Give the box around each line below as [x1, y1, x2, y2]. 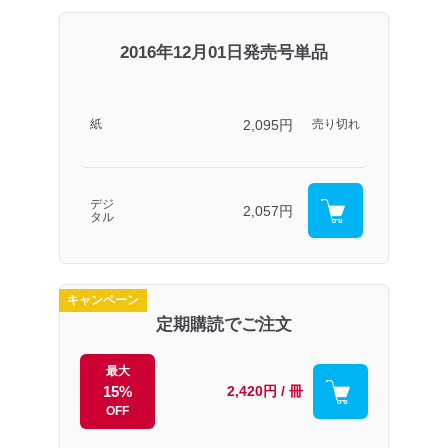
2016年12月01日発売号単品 [120, 43, 328, 63]
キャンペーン [67, 293, 139, 308]
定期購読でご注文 [156, 315, 292, 335]
